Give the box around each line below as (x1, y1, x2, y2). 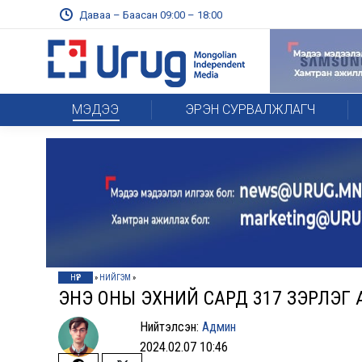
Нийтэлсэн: (140, 319, 203, 335)
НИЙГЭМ (99, 273, 131, 282)
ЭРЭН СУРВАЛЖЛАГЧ (184, 102, 315, 117)
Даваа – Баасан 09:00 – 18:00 (78, 8, 222, 21)
